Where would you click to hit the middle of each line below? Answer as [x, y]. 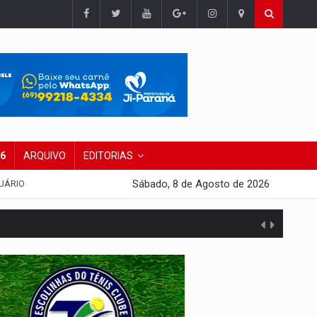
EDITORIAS [108, 156]
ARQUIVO [45, 156]
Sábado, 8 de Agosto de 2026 [201, 184]
